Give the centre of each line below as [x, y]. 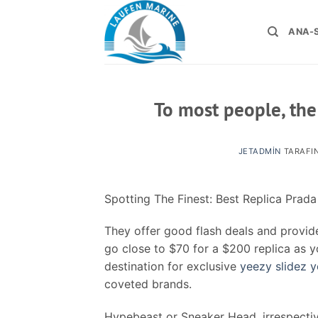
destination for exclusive [172, 267]
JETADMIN [260, 151]
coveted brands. [148, 284]
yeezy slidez [273, 267]
